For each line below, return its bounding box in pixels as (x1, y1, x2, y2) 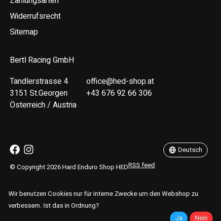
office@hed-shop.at (86, 75, 154, 88)
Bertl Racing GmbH (10, 54, 74, 67)
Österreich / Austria (10, 99, 76, 111)
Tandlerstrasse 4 (10, 75, 68, 88)
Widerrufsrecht (10, 10, 61, 23)
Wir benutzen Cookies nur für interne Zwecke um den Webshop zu (8, 188, 198, 199)
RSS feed (128, 160, 155, 171)
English (163, 122, 188, 134)
